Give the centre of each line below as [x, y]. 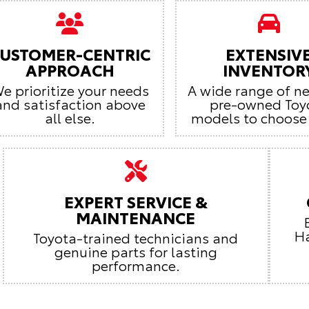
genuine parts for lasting [136, 251]
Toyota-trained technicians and [136, 237]
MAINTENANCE [136, 217]
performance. [136, 265]
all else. [70, 117]
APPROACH [70, 69]
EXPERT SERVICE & [136, 201]
